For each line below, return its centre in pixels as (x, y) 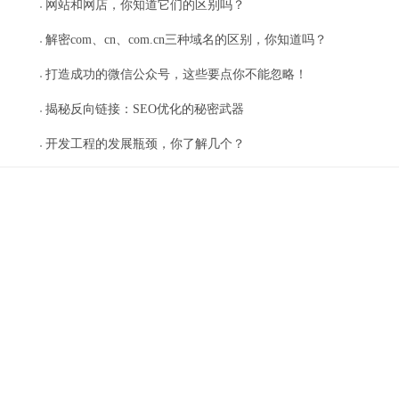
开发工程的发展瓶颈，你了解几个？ (145, 144)
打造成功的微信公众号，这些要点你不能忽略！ (176, 74)
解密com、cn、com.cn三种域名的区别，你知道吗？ (186, 40)
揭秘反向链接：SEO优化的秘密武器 (145, 109)
